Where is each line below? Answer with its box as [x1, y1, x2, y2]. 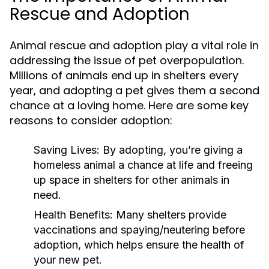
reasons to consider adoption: [10, 113, 172, 128]
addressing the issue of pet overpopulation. [10, 53, 244, 68]
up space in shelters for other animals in [34, 174, 229, 186]
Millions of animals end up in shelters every [10, 68, 238, 83]
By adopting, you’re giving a [100, 144, 243, 156]
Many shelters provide [113, 208, 226, 221]
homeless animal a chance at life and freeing [34, 159, 253, 171]
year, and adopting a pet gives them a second [10, 83, 259, 98]
